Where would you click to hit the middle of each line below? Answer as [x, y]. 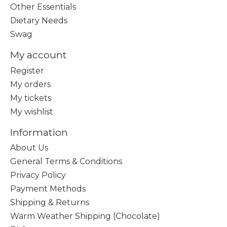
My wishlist [32, 111]
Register [27, 70]
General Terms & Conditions [66, 162]
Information [39, 132]
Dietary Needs [39, 21]
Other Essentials [43, 7]
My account [38, 55]
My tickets [31, 98]
